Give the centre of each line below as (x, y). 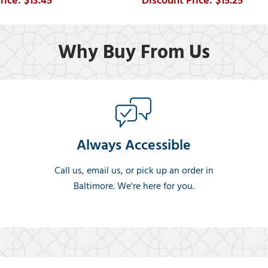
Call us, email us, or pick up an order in (134, 170)
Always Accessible (134, 145)
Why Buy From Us (134, 52)
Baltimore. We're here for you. (134, 186)
